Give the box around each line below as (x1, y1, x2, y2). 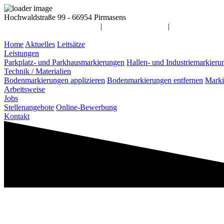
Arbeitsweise (4, 85, 45, 93)
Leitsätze (57, 40, 85, 48)
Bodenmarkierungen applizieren (4, 76, 105, 84)
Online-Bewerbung (56, 103, 117, 111)
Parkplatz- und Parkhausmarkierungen (4, 58, 124, 66)
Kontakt (4, 112, 29, 120)
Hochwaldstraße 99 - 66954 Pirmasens (4, 13, 126, 21)
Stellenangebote (4, 103, 54, 111)
